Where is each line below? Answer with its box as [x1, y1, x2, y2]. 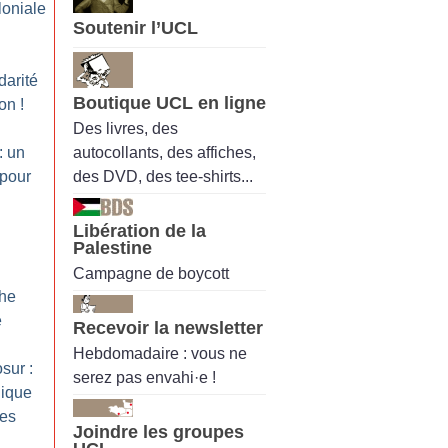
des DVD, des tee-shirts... [73, 167, 253, 185]
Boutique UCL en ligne [73, 92, 266, 113]
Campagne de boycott [73, 265, 229, 283]
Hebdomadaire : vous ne [73, 345, 247, 363]
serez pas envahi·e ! [73, 369, 216, 387]
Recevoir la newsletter [73, 318, 263, 339]
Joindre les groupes [73, 422, 244, 443]
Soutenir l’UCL [73, 18, 198, 39]
